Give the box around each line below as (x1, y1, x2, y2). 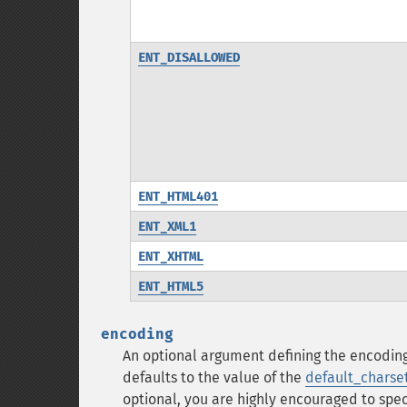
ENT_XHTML (137, 249, 203, 264)
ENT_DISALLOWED (137, 50, 240, 65)
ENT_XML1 (137, 219, 196, 234)
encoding (101, 325, 174, 342)
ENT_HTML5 (137, 279, 203, 294)
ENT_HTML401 (137, 189, 218, 204)
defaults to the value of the (123, 369, 305, 386)
